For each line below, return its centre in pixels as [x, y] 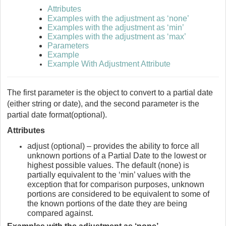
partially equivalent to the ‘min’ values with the [109, 175]
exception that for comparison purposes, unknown [116, 185]
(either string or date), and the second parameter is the [103, 104]
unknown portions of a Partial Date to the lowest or [117, 156]
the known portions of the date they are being [107, 204]
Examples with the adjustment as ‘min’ [116, 27]
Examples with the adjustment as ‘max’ [117, 36]
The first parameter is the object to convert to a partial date [110, 93]
